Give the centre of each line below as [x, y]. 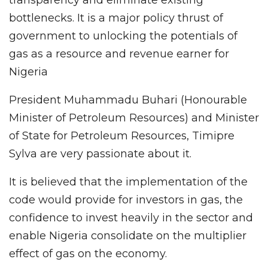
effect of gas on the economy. [88, 253]
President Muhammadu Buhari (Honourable [128, 100]
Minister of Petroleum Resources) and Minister [134, 118]
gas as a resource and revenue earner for [119, 54]
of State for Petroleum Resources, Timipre [122, 135]
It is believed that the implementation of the [128, 182]
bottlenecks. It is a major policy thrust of [116, 18]
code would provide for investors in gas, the [126, 200]
